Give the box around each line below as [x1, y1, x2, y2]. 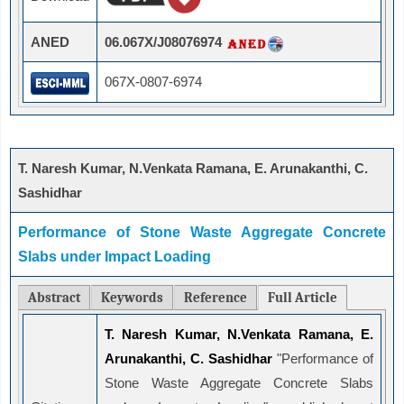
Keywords [101, 289, 163, 307]
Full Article [268, 289, 337, 307]
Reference [184, 289, 247, 307]
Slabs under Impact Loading [18, 249, 211, 265]
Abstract [28, 289, 80, 307]
